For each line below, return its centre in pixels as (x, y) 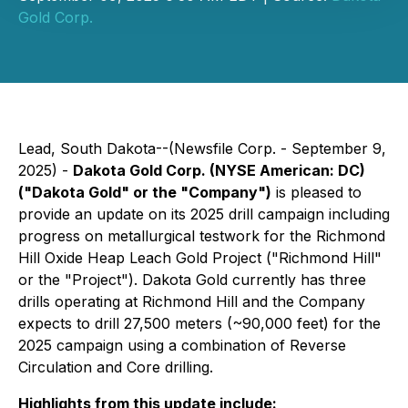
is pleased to (316, 192)
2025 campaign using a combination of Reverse (182, 345)
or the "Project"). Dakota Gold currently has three (192, 280)
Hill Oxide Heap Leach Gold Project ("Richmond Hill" (200, 258)
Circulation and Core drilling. (116, 367)
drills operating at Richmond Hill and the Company (192, 301)
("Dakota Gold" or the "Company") (145, 192)
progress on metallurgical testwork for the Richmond (202, 236)
